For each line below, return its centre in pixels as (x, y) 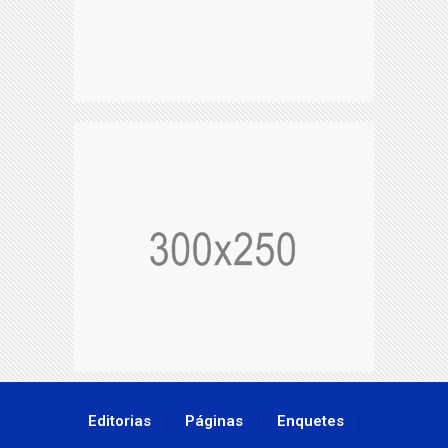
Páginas (214, 421)
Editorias (119, 421)
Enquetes (310, 421)
